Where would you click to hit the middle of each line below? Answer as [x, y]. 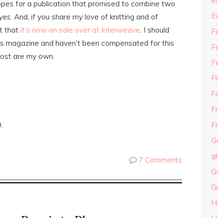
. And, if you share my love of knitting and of [84, 17]
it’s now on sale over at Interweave [80, 30]
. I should [155, 30]
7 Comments [160, 160]
